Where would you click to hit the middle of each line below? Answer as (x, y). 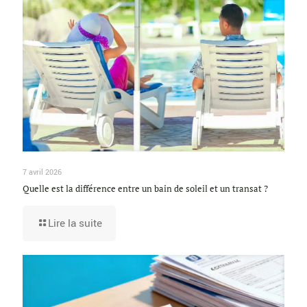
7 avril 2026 (42, 172)
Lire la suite (75, 223)
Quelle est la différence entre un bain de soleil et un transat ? (145, 188)
